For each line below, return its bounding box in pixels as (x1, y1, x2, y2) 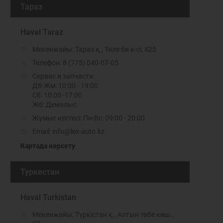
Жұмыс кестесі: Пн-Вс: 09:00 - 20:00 (32, 114, 145, 122)
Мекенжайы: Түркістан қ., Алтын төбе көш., (32, 211, 173, 219)
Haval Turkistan (20, 193, 76, 202)
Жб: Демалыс (32, 101, 77, 109)
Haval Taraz (20, 27, 63, 37)
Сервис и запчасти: (32, 72, 95, 80)
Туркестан (20, 167, 59, 177)
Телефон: (32, 59, 63, 67)
